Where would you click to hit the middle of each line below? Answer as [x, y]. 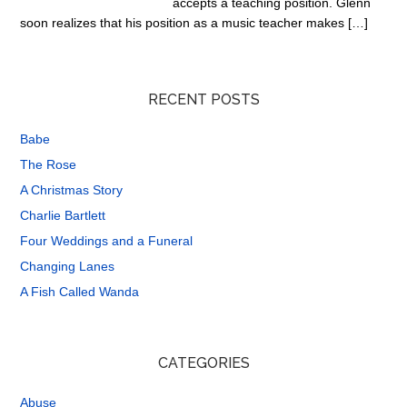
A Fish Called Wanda [80, 292]
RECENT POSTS [203, 99]
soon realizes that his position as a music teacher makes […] [194, 23]
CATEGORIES [203, 363]
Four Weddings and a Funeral [107, 241]
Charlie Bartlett [63, 215]
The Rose [49, 164]
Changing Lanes [68, 266]
